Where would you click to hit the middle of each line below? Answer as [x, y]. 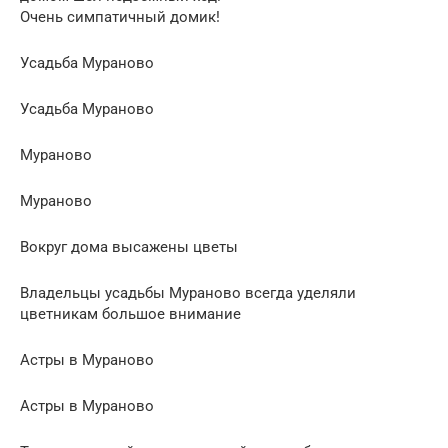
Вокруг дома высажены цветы [129, 246]
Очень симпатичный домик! [120, 16]
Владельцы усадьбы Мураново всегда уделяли [188, 292]
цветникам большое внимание [130, 313]
